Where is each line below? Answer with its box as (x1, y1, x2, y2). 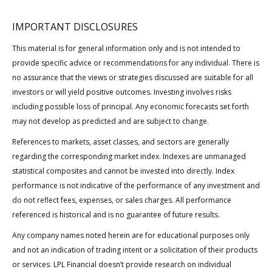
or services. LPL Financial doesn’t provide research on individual (12, 259, 231, 270)
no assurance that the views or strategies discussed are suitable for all (12, 72, 253, 83)
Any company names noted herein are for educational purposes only (12, 230, 250, 241)
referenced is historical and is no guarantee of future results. (12, 209, 220, 220)
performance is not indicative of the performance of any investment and (12, 180, 260, 191)
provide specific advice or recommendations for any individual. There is (12, 58, 259, 69)
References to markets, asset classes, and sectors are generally (12, 137, 229, 148)
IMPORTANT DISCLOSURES (12, 20, 138, 34)
